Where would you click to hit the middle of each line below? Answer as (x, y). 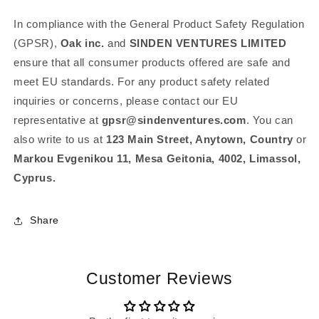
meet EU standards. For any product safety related (142, 81)
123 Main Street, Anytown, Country (200, 139)
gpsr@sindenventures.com (174, 120)
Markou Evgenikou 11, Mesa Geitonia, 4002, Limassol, (157, 158)
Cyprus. (35, 177)
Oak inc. (82, 43)
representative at (58, 120)
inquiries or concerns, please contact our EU (126, 100)
